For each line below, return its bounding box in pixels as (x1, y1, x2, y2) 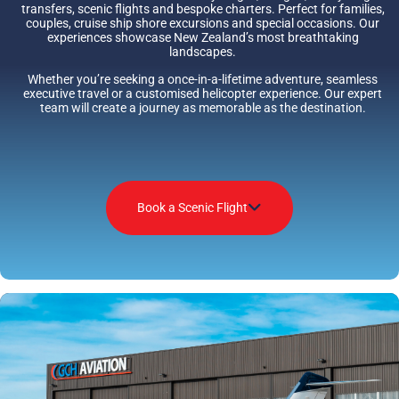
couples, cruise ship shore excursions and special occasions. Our (26, 16, 379, 31)
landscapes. (169, 45, 236, 60)
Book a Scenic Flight (137, 200, 248, 216)
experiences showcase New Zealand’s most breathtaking (46, 30, 359, 45)
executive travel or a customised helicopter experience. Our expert (23, 85, 382, 101)
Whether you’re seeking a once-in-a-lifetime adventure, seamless (28, 71, 378, 86)
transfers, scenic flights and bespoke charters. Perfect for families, (20, 2, 385, 17)
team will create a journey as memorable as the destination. (39, 100, 366, 115)
